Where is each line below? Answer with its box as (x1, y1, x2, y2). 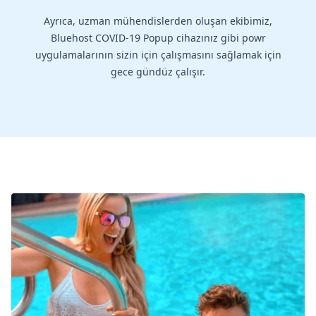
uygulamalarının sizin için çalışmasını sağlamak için (35, 48, 281, 62)
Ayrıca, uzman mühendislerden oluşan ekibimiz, (44, 14, 272, 28)
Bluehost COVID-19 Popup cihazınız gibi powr (50, 31, 266, 45)
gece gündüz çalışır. (111, 65, 205, 79)
